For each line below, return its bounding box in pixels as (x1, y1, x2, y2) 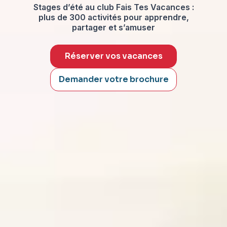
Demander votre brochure (58, 73, 169, 85)
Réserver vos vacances (64, 50, 163, 61)
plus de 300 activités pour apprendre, (38, 12, 189, 22)
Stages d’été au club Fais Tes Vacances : (33, 2, 194, 12)
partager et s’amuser (72, 22, 155, 32)
